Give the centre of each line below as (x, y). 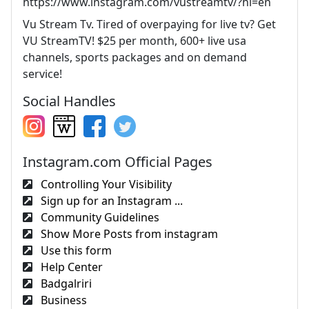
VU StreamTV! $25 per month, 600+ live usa (134, 41)
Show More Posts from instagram (128, 234)
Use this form (75, 250)
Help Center (70, 267)
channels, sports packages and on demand (135, 57)
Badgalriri (65, 283)
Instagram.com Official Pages (118, 162)
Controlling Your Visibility (105, 184)
